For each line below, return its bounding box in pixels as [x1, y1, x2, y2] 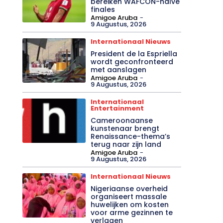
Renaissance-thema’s [91, 131, 171, 141]
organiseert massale [91, 191, 167, 202]
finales [91, 4, 115, 14]
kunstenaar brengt [91, 123, 160, 133]
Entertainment [91, 103, 144, 113]
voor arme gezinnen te [91, 207, 173, 218]
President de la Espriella [91, 48, 178, 59]
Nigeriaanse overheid [91, 183, 168, 194]
